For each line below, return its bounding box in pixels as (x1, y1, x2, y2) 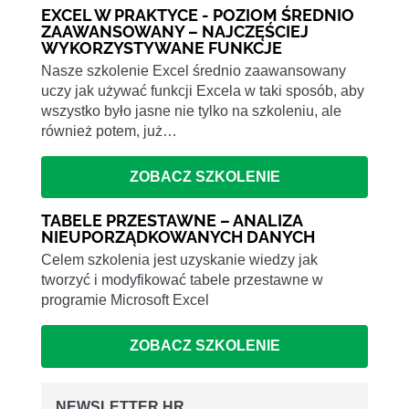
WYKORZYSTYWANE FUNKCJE (41, 37, 282, 58)
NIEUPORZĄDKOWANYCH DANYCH (41, 227, 315, 247)
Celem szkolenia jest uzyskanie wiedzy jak (41, 252, 318, 268)
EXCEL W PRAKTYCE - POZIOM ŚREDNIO (41, 5, 354, 25)
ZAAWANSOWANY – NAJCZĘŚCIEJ (41, 21, 309, 41)
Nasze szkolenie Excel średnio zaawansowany (41, 62, 346, 79)
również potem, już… (41, 122, 177, 139)
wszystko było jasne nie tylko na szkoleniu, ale (41, 102, 341, 119)
